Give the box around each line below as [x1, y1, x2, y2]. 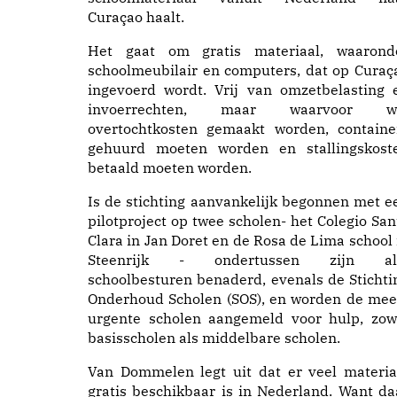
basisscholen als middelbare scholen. [88, 329, 340, 346]
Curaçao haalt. [88, 8, 184, 26]
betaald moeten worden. [88, 159, 252, 176]
